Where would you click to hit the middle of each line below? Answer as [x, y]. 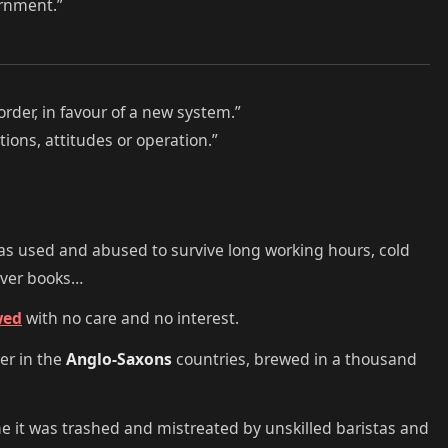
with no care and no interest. [130, 318]
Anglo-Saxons [119, 359]
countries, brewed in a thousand [294, 359]
